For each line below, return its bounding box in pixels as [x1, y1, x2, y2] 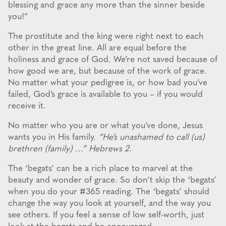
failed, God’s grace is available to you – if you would [8, 90, 203, 99]
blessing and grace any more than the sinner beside [8, 1, 205, 10]
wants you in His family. [8, 133, 98, 142]
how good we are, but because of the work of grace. [8, 67, 207, 76]
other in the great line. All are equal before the [8, 44, 187, 53]
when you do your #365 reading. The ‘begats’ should [8, 188, 209, 197]
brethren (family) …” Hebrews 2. [8, 145, 132, 154]
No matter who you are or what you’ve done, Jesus [8, 122, 203, 131]
